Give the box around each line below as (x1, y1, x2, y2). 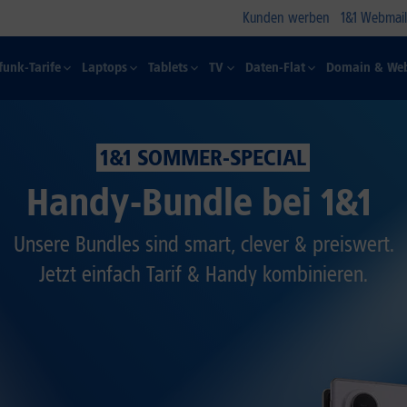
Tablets (148, 60, 189, 75)
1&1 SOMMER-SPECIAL (100, 144, 307, 171)
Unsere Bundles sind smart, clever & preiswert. (13, 231, 394, 257)
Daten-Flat (244, 60, 305, 75)
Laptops (81, 60, 127, 75)
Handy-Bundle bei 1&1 (25, 181, 381, 224)
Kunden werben (243, 9, 330, 26)
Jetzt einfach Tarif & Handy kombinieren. (39, 261, 368, 287)
